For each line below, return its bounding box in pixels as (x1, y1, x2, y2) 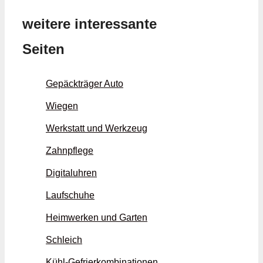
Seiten (22, 41, 65, 58)
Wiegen (46, 101, 78, 112)
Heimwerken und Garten (46, 213, 147, 223)
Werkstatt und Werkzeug (46, 123, 147, 134)
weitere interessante (22, 16, 157, 32)
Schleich (46, 235, 82, 245)
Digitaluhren (46, 168, 97, 178)
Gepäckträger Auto (46, 79, 123, 89)
